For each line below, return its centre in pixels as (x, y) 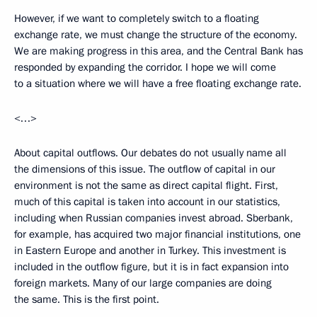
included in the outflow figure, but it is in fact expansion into (151, 267)
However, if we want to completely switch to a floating (137, 19)
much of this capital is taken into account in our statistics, (147, 202)
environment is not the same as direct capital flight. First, (146, 186)
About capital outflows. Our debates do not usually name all (150, 153)
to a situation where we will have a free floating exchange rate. (158, 84)
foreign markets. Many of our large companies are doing (143, 283)
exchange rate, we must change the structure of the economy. (156, 35)
